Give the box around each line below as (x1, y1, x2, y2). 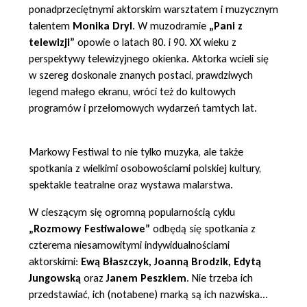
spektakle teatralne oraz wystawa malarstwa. (29, 177, 233, 191)
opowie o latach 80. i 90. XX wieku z (75, 35, 236, 49)
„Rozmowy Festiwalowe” (29, 221, 150, 235)
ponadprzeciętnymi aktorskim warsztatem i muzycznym (29, 2, 278, 16)
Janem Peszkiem (103, 271, 186, 284)
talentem (29, 19, 73, 32)
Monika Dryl (73, 19, 132, 32)
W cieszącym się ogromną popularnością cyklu (29, 205, 235, 219)
